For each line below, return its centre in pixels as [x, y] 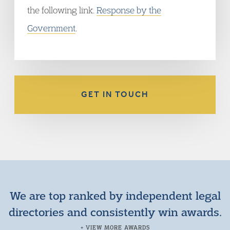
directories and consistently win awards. [115, 212]
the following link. [62, 10]
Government [51, 28]
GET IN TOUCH [115, 94]
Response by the [129, 10]
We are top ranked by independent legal [115, 195]
